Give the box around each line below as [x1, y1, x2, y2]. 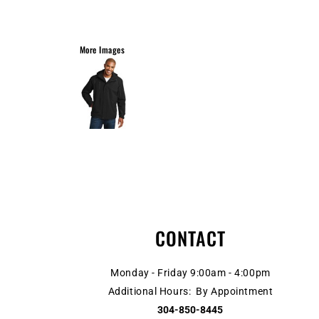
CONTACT [155, 224, 226, 252]
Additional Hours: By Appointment [108, 285, 273, 297]
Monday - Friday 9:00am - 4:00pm [110, 266, 271, 278]
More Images [80, 43, 125, 56]
